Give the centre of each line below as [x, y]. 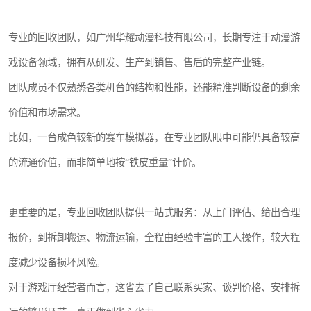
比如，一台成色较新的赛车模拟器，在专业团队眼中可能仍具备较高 [154, 137]
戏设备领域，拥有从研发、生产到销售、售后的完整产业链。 [140, 62]
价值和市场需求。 [47, 112]
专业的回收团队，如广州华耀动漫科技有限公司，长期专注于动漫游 [154, 37]
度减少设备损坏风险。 [57, 262]
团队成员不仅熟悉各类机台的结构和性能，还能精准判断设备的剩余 [154, 87]
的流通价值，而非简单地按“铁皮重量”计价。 [105, 162]
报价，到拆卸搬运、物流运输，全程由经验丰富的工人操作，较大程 [154, 237]
